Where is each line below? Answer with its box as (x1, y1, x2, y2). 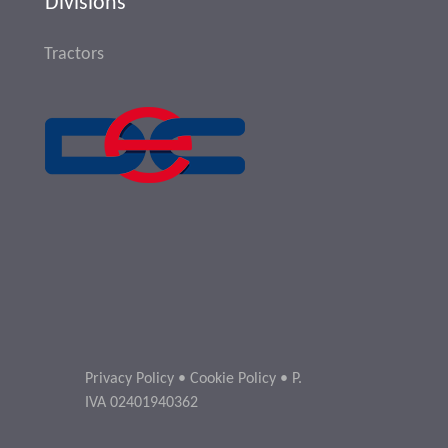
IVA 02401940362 (85, 395, 198, 412)
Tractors (44, 45, 104, 65)
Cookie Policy (190, 371, 276, 388)
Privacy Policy (85, 371, 174, 388)
